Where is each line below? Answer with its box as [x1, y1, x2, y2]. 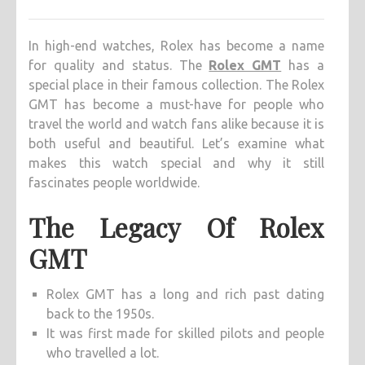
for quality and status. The [29, 58, 209, 73]
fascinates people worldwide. [29, 175, 200, 191]
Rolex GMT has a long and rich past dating [46, 287, 324, 302]
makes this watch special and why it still [29, 156, 324, 171]
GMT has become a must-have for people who [29, 97, 324, 112]
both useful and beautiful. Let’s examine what [29, 136, 324, 152]
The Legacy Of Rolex [29, 209, 324, 245]
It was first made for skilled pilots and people [46, 326, 324, 341]
